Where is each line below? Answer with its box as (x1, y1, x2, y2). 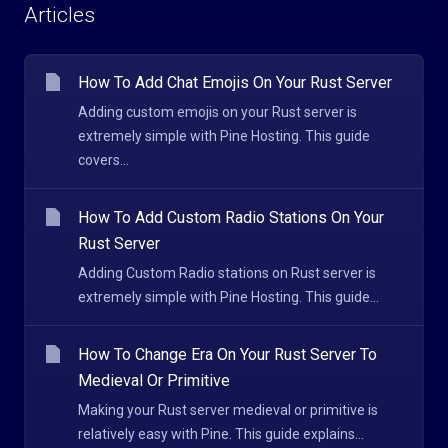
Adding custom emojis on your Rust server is (78, 104, 357, 120)
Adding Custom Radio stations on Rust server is (78, 265, 376, 281)
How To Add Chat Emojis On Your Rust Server (78, 73, 392, 92)
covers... (78, 152, 129, 168)
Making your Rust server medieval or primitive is (78, 402, 378, 418)
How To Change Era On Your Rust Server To (78, 345, 377, 364)
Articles (24, 3, 95, 27)
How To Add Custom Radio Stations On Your (78, 208, 384, 227)
